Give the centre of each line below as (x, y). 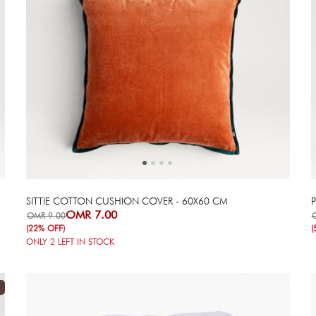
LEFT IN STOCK (85, 241)
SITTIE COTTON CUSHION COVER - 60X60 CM (127, 201)
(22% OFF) (46, 228)
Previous (181, 94)
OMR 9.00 (47, 215)
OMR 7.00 (92, 214)
